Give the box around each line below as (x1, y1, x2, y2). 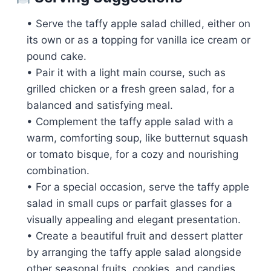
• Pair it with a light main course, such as (27, 66, 226, 79)
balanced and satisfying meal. (27, 99, 173, 111)
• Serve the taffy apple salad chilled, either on (27, 17, 250, 30)
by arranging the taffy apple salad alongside (27, 246, 241, 258)
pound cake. (27, 50, 87, 62)
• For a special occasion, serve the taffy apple (27, 180, 249, 193)
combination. (27, 164, 90, 177)
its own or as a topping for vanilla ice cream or (27, 33, 250, 46)
